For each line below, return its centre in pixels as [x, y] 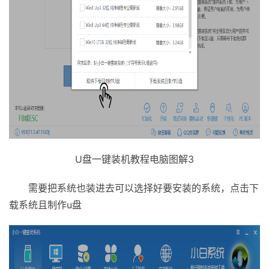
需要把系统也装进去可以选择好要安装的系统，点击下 [144, 188]
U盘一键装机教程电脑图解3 [134, 159]
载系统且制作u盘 [45, 205]
